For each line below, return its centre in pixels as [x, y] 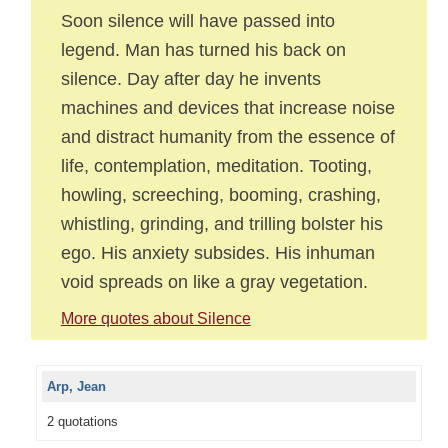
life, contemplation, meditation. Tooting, [216, 165]
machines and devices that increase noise [227, 107]
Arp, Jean [76, 386]
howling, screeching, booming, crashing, [220, 194]
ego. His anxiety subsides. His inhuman [217, 252]
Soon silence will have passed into [197, 20]
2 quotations [82, 421]
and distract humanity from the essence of [227, 136]
